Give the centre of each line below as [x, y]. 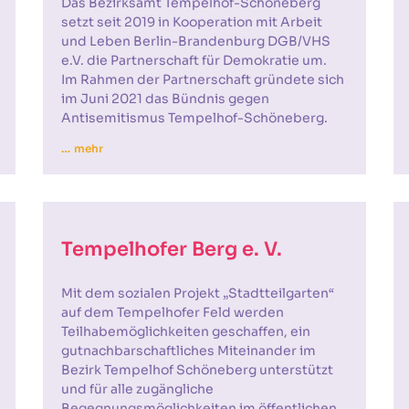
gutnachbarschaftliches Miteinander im [189, 351]
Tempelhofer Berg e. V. [172, 249]
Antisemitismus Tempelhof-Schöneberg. [195, 118]
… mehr [82, 148]
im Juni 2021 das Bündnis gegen [166, 99]
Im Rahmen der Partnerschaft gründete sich [203, 79]
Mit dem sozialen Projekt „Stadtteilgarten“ [198, 293]
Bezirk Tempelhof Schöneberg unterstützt [198, 370]
